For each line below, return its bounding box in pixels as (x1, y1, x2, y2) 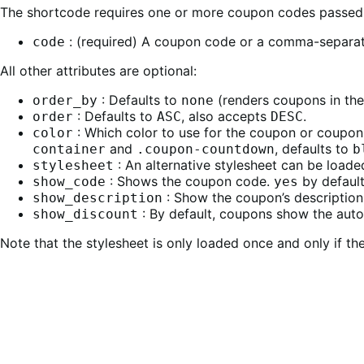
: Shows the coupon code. (106, 172, 274, 189)
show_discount (32, 206, 138, 222)
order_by (32, 92, 97, 108)
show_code (32, 173, 106, 189)
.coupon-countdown (136, 141, 275, 157)
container (32, 141, 106, 157)
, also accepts (181, 107, 271, 124)
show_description (32, 189, 162, 206)
